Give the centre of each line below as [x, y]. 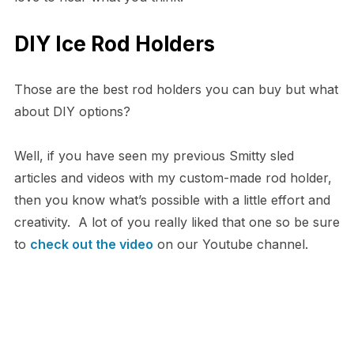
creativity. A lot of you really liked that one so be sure [177, 222]
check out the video [91, 245]
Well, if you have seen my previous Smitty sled [154, 156]
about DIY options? [72, 112]
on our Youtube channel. [230, 245]
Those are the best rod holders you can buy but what [176, 90]
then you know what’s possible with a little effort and [172, 200]
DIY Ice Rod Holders [114, 44]
